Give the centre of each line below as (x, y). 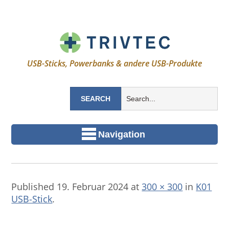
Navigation (122, 134)
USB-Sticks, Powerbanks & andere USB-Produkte (114, 63)
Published (34, 187)
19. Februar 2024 (93, 187)
